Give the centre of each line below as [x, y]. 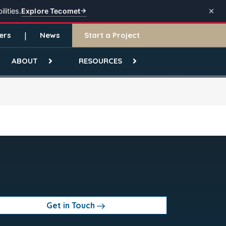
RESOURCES [100, 61]
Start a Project [112, 35]
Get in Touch [70, 205]
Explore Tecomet [51, 11]
